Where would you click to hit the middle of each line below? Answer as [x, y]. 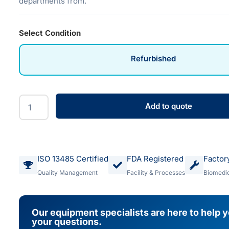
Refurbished [154, 58]
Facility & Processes [156, 172]
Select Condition [50, 33]
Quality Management [68, 172]
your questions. [67, 221]
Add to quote [168, 106]
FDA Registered [155, 158]
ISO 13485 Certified [73, 158]
